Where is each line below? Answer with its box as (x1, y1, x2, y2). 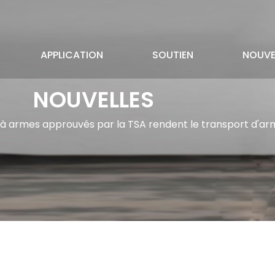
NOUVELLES (33, 84, 154, 115)
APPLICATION (41, 48, 103, 62)
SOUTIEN (152, 48, 193, 62)
